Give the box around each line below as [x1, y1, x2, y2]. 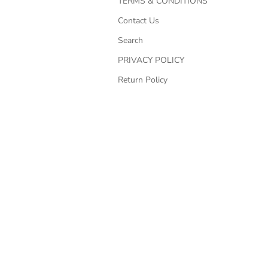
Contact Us [117, 15, 159, 26]
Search [117, 35, 143, 46]
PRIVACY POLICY [117, 54, 184, 66]
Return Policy [117, 74, 167, 86]
